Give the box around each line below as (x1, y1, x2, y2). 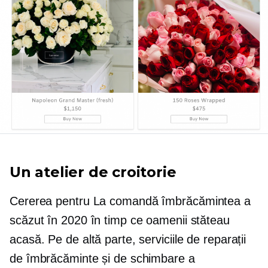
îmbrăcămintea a (158, 194, 251, 208)
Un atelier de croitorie (10, 163, 176, 181)
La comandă (93, 194, 159, 208)
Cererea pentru (10, 194, 93, 208)
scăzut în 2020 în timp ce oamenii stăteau (10, 213, 230, 227)
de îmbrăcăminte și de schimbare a (10, 251, 195, 265)
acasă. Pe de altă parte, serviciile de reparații (10, 232, 246, 246)
